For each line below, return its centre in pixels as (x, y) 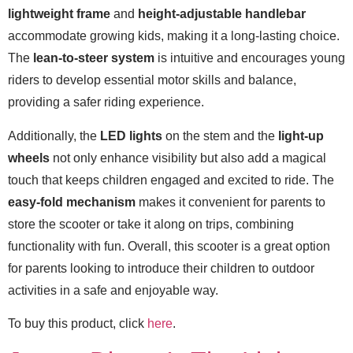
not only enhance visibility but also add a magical (188, 158)
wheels (29, 158)
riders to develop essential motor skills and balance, (152, 80)
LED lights (131, 136)
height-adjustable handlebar (222, 14)
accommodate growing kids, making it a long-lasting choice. (174, 36)
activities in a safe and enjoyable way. (113, 290)
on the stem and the (220, 136)
